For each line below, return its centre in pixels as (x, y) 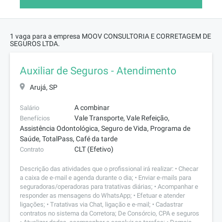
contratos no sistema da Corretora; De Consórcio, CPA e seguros (110, 213)
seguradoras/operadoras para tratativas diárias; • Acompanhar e (109, 187)
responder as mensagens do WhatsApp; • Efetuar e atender (102, 195)
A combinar (92, 108)
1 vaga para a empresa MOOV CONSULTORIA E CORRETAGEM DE (111, 36)
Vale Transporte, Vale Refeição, (122, 118)
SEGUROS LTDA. (35, 44)
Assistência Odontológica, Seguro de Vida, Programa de (105, 128)
